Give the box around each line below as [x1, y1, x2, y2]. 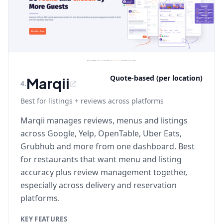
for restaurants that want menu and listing [20, 154, 182, 165]
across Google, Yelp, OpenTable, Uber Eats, [20, 128, 182, 139]
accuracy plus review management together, [20, 167, 187, 178]
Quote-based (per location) [110, 73, 203, 83]
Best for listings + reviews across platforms [20, 96, 164, 106]
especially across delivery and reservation [20, 180, 177, 191]
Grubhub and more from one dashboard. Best [20, 141, 195, 152]
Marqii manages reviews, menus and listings [20, 115, 188, 126]
